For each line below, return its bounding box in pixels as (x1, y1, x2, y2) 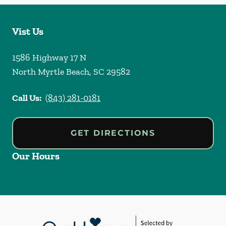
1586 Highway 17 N (12, 52, 86, 64)
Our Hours (12, 150, 60, 162)
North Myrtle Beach (12, 66, 89, 78)
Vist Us (12, 25, 43, 38)
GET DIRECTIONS (70, 128, 156, 138)
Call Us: (12, 92, 41, 104)
